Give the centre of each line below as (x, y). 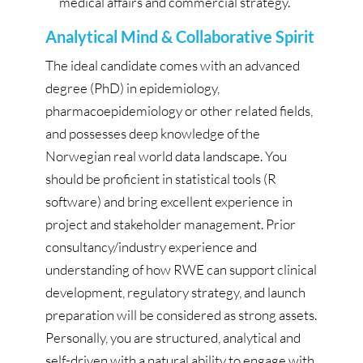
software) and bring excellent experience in (169, 201)
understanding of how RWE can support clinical (181, 269)
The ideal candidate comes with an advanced (173, 65)
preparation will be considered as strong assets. (181, 314)
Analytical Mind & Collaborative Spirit (180, 36)
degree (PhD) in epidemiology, (132, 88)
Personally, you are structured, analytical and (173, 337)
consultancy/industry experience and (151, 246)
